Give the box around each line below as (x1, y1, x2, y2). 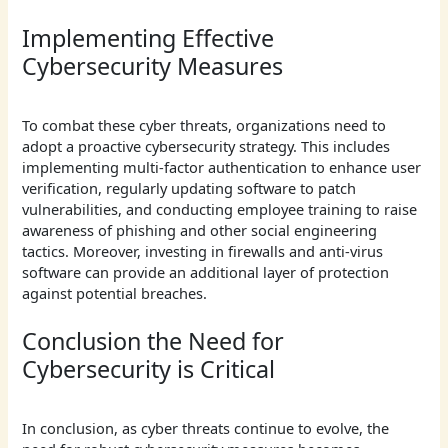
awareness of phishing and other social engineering (22, 219, 378, 240)
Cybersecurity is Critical (22, 353, 276, 386)
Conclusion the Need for (22, 325, 285, 358)
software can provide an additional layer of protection (22, 261, 390, 282)
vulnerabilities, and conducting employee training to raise (22, 198, 418, 219)
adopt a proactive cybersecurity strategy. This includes (22, 135, 391, 156)
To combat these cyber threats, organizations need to (22, 114, 387, 135)
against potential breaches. (22, 282, 208, 303)
